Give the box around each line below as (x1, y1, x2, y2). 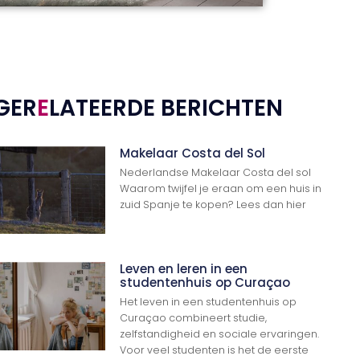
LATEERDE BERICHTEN (49, 92, 284, 125)
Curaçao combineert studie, (120, 311, 268, 325)
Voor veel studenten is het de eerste (120, 343, 309, 358)
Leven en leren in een (120, 260, 248, 278)
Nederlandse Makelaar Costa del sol (120, 166, 312, 180)
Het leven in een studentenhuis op (120, 295, 297, 309)
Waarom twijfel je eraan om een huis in (120, 182, 322, 196)
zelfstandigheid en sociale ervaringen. (120, 327, 320, 342)
